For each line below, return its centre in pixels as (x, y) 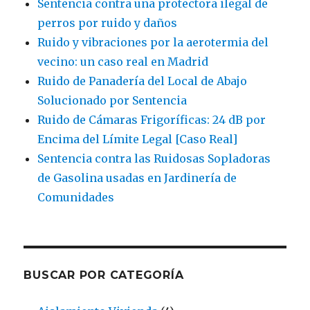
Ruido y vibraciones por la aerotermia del (153, 43)
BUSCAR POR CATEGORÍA (104, 275)
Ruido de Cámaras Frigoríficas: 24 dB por (152, 120)
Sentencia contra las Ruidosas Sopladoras (154, 159)
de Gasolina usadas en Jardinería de (137, 178)
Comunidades (76, 198)
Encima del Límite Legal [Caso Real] (138, 139)
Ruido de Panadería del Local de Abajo (143, 81)
